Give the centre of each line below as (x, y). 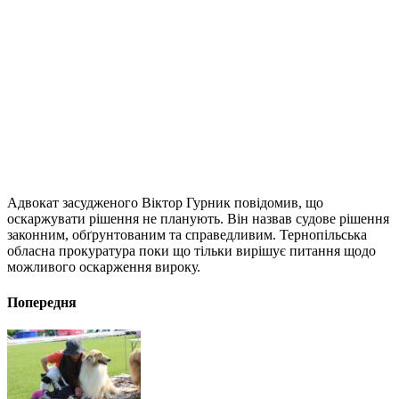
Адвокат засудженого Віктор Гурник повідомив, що (165, 203)
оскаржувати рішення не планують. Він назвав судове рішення (198, 219)
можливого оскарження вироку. (104, 267)
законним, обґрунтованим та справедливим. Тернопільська (187, 235)
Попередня (42, 302)
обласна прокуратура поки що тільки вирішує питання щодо (191, 251)
